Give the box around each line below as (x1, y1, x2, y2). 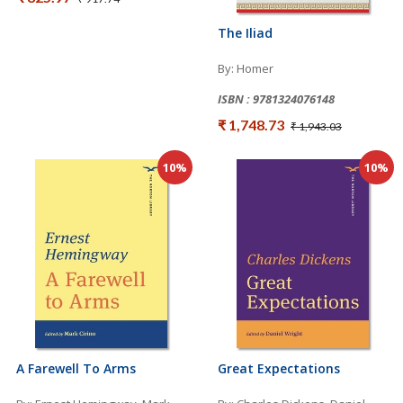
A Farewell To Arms (16, 359, 136, 377)
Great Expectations (218, 359, 340, 377)
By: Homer (218, 59, 273, 76)
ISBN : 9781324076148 (218, 90, 335, 107)
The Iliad (218, 23, 273, 41)
